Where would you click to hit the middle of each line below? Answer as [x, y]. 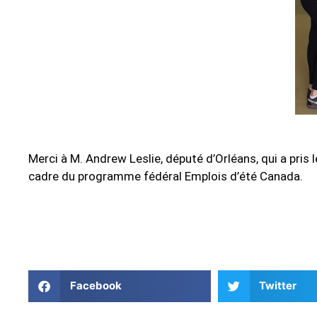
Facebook [96, 286]
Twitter [278, 286]
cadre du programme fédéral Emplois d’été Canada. [166, 176]
